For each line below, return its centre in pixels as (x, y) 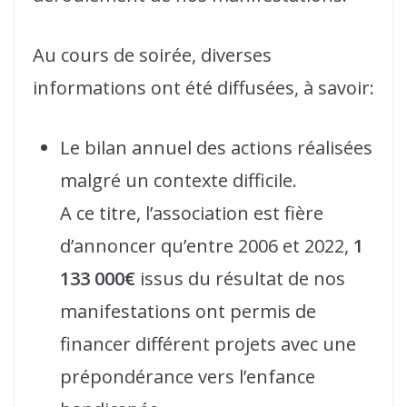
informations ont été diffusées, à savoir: (203, 88)
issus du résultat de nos (243, 278)
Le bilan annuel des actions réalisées (216, 148)
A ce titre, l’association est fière (192, 213)
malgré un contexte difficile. (179, 180)
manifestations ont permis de (188, 311)
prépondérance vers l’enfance (188, 377)
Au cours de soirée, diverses (152, 55)
